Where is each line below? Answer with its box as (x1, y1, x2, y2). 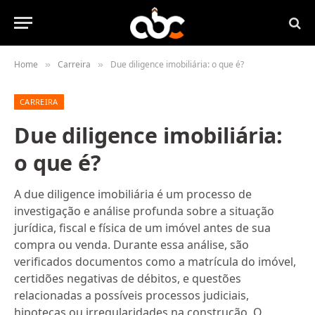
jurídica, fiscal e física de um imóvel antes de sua (14, 220, 271, 236)
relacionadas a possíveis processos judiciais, (14, 288, 249, 303)
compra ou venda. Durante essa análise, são (14, 237, 249, 252)
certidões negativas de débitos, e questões (14, 271, 241, 286)
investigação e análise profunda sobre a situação (14, 203, 274, 219)
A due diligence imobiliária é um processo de (14, 186, 252, 202)
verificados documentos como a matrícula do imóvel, (14, 254, 296, 269)
